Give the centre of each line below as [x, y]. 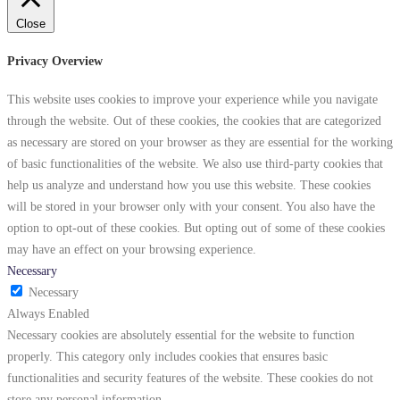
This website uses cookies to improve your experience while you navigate [192, 100]
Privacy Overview [55, 60]
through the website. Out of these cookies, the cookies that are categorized [194, 121]
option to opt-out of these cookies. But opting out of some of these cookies [196, 228]
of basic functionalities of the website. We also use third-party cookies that [195, 164]
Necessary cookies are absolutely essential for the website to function [181, 335]
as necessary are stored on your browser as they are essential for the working [200, 142]
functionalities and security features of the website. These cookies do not [190, 378]
